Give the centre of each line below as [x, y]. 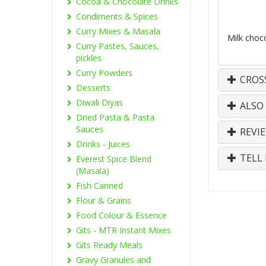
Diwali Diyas [99, 102]
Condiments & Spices [117, 16]
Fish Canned [99, 186]
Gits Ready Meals [109, 245]
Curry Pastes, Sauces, [118, 46]
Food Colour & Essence [121, 215]
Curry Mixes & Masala [118, 31]
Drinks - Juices [103, 144]
